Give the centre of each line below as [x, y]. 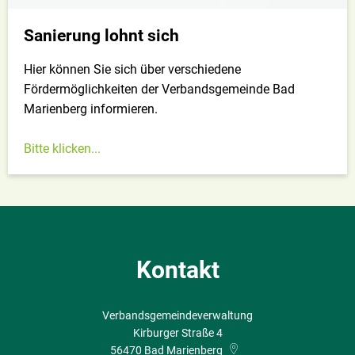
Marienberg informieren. [91, 109]
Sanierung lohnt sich [101, 35]
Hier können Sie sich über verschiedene [132, 69]
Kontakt [177, 269]
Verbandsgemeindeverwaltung [177, 315]
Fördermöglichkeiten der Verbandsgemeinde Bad [159, 89]
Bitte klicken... [62, 148]
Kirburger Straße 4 [177, 332]
